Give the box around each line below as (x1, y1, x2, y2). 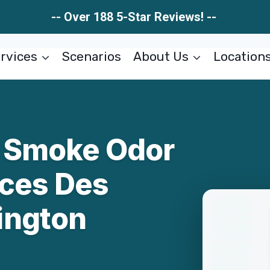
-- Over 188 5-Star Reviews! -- (51, 10, 219, 24)
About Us (133, 49, 189, 64)
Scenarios (62, 49, 122, 64)
